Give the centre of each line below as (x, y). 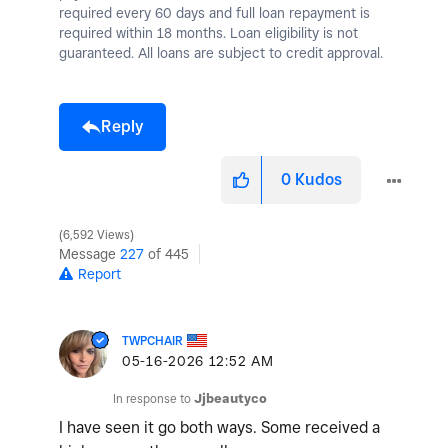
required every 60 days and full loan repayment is (214, 13)
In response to (153, 399)
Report (99, 274)
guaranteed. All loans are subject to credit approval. (221, 53)
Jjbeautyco (230, 399)
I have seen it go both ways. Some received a (219, 428)
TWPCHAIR (152, 341)
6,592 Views (96, 235)
